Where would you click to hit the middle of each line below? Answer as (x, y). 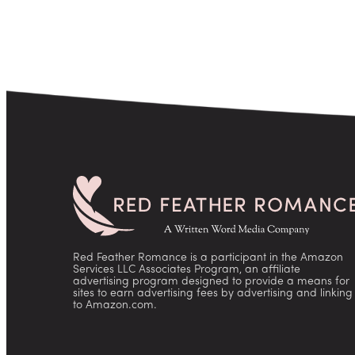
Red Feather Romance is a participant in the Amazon (208, 258)
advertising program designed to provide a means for (211, 282)
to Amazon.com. (115, 306)
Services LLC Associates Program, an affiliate (187, 270)
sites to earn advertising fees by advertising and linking (213, 294)
